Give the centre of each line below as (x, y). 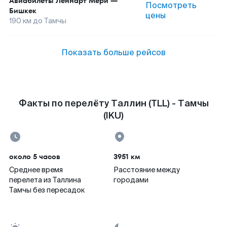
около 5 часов (35, 157)
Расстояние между (147, 170)
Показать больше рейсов (113, 52)
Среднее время (36, 170)
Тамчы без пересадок (47, 190)
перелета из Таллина (45, 180)
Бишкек (23, 11)
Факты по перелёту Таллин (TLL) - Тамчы (113, 103)
